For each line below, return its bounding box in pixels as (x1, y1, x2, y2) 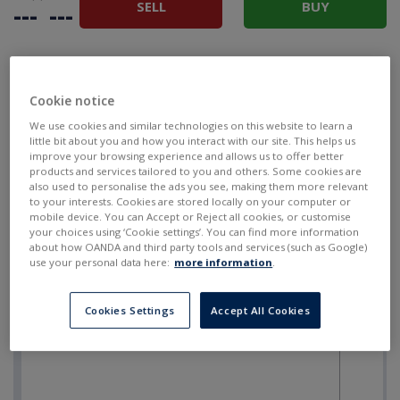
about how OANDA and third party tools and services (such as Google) (29, 240, 368, 254)
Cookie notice (29, 92, 115, 110)
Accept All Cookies (210, 304, 311, 318)
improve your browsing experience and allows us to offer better (29, 149, 345, 163)
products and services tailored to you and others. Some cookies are (29, 164, 362, 179)
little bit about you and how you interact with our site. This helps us (29, 134, 356, 148)
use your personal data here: (29, 255, 171, 270)
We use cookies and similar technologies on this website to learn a (29, 119, 354, 133)
